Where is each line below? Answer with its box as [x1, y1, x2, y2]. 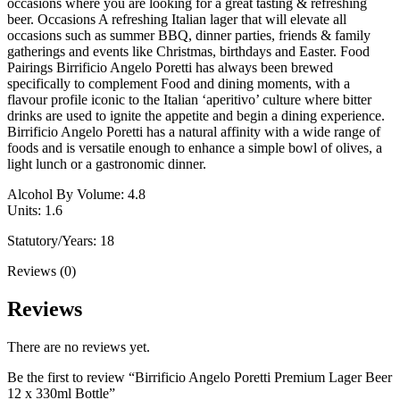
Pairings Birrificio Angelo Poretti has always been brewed [7, 59, 333, 75]
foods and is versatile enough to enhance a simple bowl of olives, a [7, 139, 382, 155]
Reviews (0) [7, 262, 76, 279]
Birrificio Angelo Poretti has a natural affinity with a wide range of [7, 123, 380, 139]
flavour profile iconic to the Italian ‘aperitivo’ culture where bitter [7, 91, 371, 107]
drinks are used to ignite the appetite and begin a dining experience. [7, 107, 385, 123]
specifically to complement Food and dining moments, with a [7, 75, 350, 91]
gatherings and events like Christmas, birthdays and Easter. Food [7, 43, 370, 59]
